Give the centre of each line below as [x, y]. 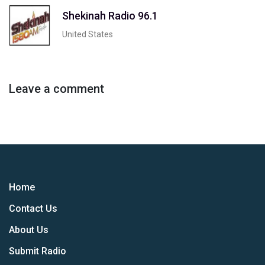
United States [88, 34]
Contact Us [33, 209]
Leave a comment [56, 89]
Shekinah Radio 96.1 [110, 15]
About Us [29, 230]
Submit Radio [38, 251]
